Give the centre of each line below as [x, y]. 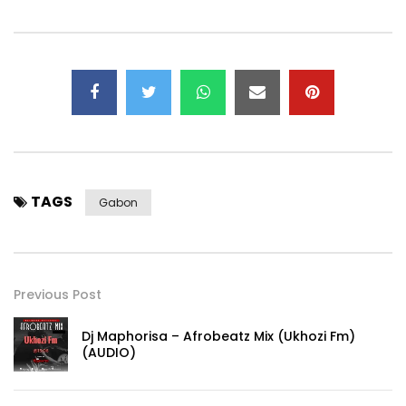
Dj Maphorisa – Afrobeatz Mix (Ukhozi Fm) [218, 336]
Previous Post [58, 295]
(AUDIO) [109, 353]
